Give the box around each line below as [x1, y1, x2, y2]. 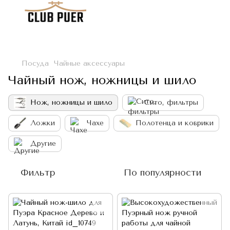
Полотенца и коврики [136, 119, 214, 127]
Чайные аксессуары [54, 59, 125, 68]
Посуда [22, 59, 49, 68]
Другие [30, 139, 56, 148]
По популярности [124, 167, 201, 178]
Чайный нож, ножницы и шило [8, 73, 196, 87]
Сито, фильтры [144, 98, 198, 107]
